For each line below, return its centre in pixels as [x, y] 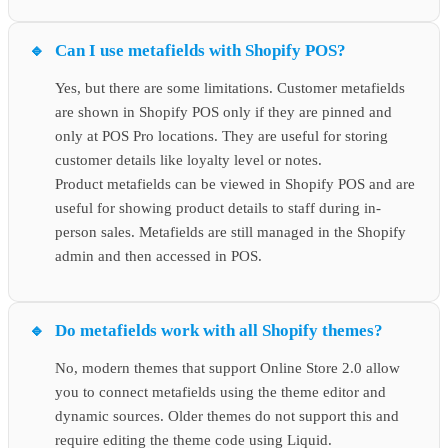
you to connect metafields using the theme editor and [220, 392]
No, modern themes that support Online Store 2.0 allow [227, 368]
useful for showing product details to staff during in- [218, 208]
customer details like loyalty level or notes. [188, 160]
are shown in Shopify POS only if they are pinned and [223, 112]
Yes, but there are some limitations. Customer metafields [230, 88]
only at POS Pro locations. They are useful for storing [221, 136]
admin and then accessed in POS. [158, 256]
